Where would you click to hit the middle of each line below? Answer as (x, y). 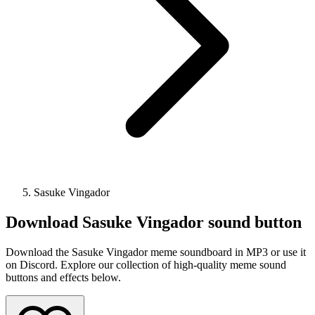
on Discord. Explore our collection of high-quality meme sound (146, 264)
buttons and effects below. (63, 277)
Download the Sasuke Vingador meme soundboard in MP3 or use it (156, 252)
